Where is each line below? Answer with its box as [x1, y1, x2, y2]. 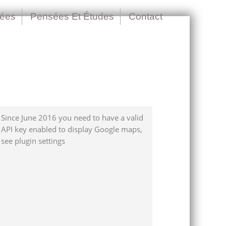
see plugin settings [1, 136, 65, 146]
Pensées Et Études [30, 11, 114, 22]
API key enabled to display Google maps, [1, 124, 142, 134]
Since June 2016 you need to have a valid [1, 112, 143, 123]
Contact [129, 11, 162, 22]
